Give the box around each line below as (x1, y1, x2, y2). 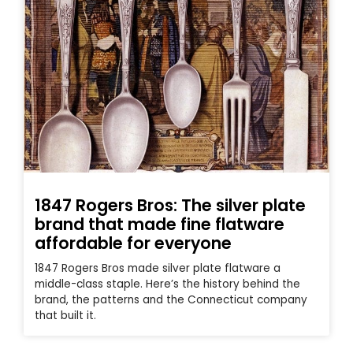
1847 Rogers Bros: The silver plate (35, 194, 306, 217)
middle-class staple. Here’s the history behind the (35, 277, 300, 292)
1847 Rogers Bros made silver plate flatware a (35, 261, 281, 277)
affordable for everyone (35, 232, 232, 255)
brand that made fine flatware (35, 213, 284, 236)
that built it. (35, 308, 96, 324)
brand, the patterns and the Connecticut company (35, 292, 307, 308)
